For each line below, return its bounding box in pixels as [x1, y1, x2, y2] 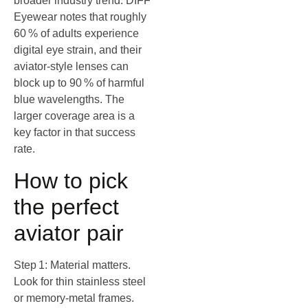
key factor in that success [14, 126, 135, 139]
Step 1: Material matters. [14, 258, 131, 271]
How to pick [14, 168, 128, 193]
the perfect [14, 194, 119, 219]
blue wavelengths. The [14, 93, 124, 106]
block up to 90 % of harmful [14, 77, 144, 89]
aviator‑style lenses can [14, 60, 129, 73]
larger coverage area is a [14, 110, 135, 122]
